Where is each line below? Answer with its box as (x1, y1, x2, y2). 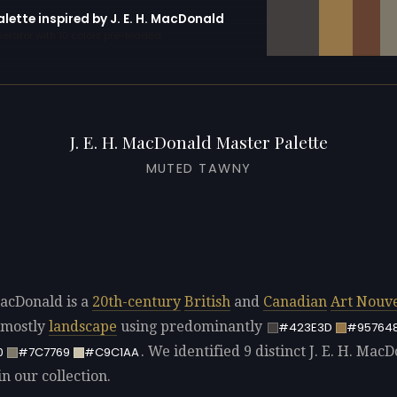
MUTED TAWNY (145, 160, 252, 177)
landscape (49, 318, 117, 335)
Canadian (263, 293, 327, 310)
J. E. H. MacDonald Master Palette (69, 130, 328, 153)
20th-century (92, 293, 181, 310)
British (184, 293, 230, 310)
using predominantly (117, 318, 266, 335)
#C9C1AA (83, 343, 139, 361)
